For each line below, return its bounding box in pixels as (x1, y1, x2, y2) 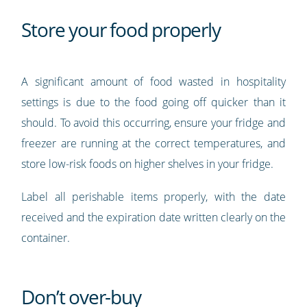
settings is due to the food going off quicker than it (21, 95, 286, 110)
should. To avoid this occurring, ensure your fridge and (21, 115, 286, 131)
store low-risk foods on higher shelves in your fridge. (21, 156, 274, 172)
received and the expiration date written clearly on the (21, 210, 286, 225)
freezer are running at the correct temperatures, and (21, 136, 286, 151)
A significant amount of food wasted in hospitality (21, 74, 286, 90)
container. (21, 230, 71, 246)
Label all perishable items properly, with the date (21, 189, 286, 205)
